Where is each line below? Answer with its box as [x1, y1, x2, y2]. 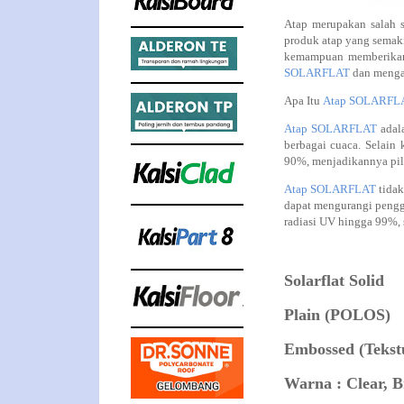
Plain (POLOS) [283, 306, 390, 324]
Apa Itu [283, 94, 323, 107]
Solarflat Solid [283, 271, 384, 289]
